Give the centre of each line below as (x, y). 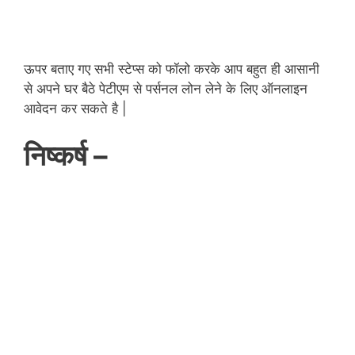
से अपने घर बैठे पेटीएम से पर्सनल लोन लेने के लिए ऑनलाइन (166, 88)
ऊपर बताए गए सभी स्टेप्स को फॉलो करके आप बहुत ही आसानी (172, 69)
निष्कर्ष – (69, 156)
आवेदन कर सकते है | (75, 108)
